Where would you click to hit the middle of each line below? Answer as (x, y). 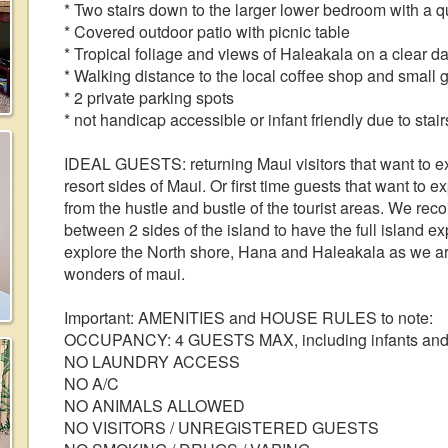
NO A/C (91, 383)
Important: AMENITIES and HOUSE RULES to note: (248, 317)
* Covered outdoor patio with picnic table (207, 31)
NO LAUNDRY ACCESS (152, 361)
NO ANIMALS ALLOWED (154, 405)
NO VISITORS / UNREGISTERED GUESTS (221, 427)
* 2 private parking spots (149, 97)
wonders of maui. (124, 273)
